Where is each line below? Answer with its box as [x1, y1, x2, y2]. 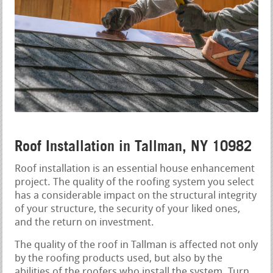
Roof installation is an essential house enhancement [15, 164, 255, 175]
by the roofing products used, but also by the [15, 253, 223, 264]
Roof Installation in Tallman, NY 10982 [15, 137, 252, 155]
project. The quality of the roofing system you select [15, 177, 255, 188]
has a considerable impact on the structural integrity [15, 191, 257, 202]
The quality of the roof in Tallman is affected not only [15, 240, 258, 251]
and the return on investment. [15, 218, 155, 229]
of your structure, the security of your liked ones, [15, 204, 241, 215]
